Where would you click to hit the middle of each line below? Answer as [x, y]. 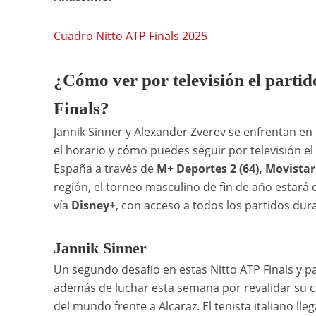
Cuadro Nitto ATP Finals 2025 [130, 36]
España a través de [105, 169]
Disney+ [93, 206]
